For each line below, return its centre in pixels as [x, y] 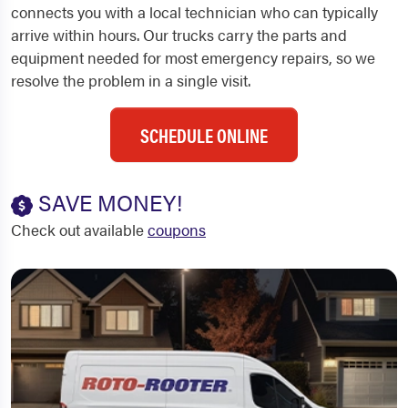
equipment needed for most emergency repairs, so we [193, 58]
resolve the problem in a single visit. [131, 81]
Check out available [79, 230]
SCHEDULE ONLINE [204, 135]
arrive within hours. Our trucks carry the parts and [179, 35]
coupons [177, 230]
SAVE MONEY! [107, 203]
